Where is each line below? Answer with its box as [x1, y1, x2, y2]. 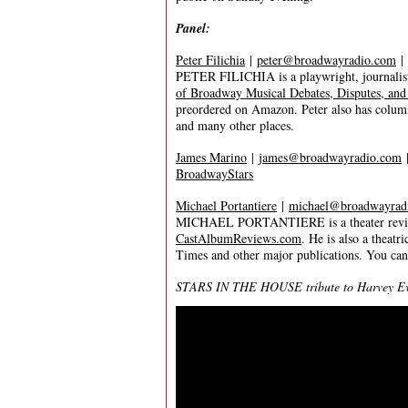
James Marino [176, 148, 247, 166]
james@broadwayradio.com [259, 148, 402, 166]
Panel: [176, 19, 210, 37]
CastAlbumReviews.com [176, 229, 301, 247]
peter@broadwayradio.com [257, 51, 396, 68]
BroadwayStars [176, 165, 253, 182]
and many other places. [176, 117, 294, 134]
